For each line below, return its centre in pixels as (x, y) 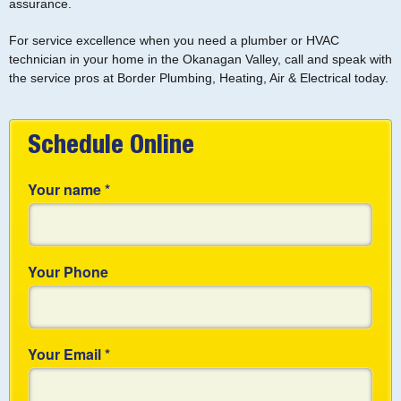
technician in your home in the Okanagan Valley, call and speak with (200, 59)
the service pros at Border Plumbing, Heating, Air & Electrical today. (199, 77)
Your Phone (68, 271)
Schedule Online (111, 147)
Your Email (66, 354)
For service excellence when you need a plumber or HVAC (174, 40)
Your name (66, 189)
